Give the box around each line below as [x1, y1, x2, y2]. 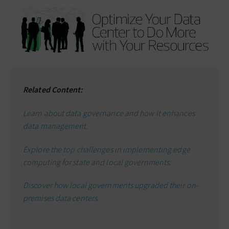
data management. [23, 120, 88, 131]
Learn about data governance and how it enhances [23, 107, 195, 119]
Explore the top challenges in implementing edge [23, 144, 190, 155]
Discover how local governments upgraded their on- [23, 180, 198, 191]
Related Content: [23, 84, 83, 96]
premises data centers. [23, 193, 100, 204]
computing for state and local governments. [23, 156, 172, 168]
